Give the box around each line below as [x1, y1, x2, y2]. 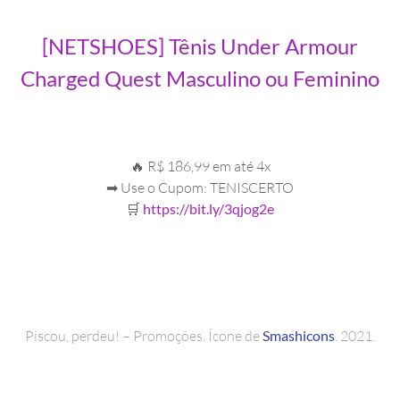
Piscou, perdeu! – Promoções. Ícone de [25, 326, 262, 345]
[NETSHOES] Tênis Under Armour [42, 32, 358, 59]
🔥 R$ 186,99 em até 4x [129, 157, 271, 176]
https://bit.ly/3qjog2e [143, 200, 274, 218]
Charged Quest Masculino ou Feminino [21, 64, 379, 91]
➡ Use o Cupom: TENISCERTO [106, 179, 294, 197]
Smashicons [262, 326, 335, 344]
